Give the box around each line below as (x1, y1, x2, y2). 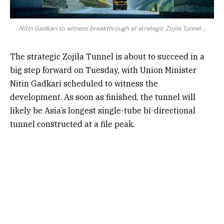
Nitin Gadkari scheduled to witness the (10, 78, 158, 89)
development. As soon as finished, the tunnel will (10, 92, 195, 102)
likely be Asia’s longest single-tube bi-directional (10, 105, 195, 116)
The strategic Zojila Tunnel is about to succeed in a (10, 51, 204, 62)
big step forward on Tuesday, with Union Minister (10, 65, 196, 75)
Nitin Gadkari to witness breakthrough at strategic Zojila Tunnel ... (18, 24, 205, 33)
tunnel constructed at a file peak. (10, 119, 134, 129)
